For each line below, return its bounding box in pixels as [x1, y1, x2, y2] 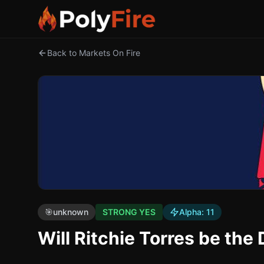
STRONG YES [103, 207, 156, 217]
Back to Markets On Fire [47, 48, 140, 58]
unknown [53, 207, 88, 217]
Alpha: [179, 207, 206, 217]
